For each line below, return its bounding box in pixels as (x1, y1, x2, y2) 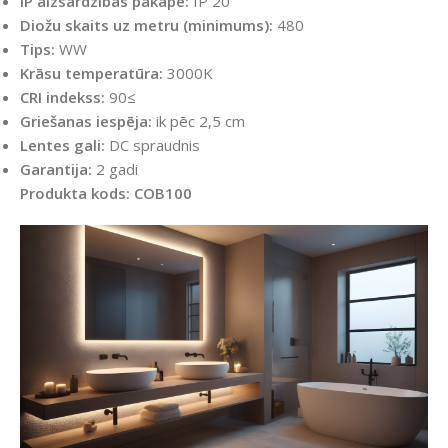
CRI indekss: (20, 87, 105, 108)
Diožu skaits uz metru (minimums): (20, 15, 273, 36)
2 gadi (92, 159, 138, 180)
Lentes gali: (20, 135, 105, 156)
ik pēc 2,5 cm (152, 111, 245, 132)
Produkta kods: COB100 (20, 183, 192, 204)
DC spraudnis (105, 135, 200, 156)
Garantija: (20, 159, 92, 180)
